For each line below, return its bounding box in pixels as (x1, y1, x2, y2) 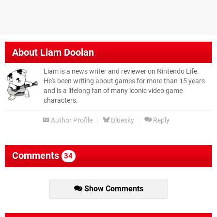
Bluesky (109, 116, 134, 125)
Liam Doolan (40, 46, 94, 59)
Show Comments (82, 184, 143, 194)
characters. (44, 96, 78, 105)
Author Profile (49, 116, 93, 125)
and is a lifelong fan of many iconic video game (44, 87, 183, 95)
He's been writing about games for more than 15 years (44, 77, 205, 86)
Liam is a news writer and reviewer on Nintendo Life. (44, 67, 199, 76)
